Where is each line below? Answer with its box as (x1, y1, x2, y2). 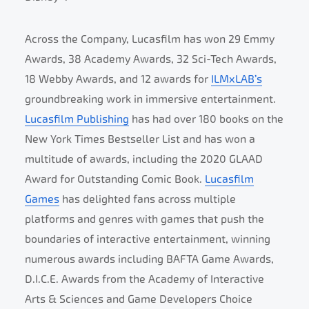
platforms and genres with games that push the (25, 212, 264, 226)
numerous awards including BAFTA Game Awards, (25, 252, 274, 266)
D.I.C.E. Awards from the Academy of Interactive (25, 272, 264, 286)
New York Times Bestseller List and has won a (25, 132, 255, 146)
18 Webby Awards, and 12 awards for (25, 72, 211, 86)
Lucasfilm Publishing (25, 112, 129, 126)
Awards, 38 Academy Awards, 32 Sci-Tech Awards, (25, 52, 277, 66)
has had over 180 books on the (129, 112, 283, 126)
